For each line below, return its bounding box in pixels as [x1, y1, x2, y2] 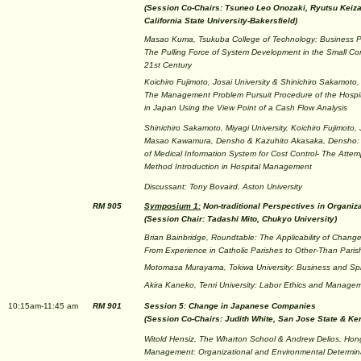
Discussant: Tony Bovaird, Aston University [144, 182, 302, 191]
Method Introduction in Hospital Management [144, 162, 312, 171]
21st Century [144, 60, 192, 69]
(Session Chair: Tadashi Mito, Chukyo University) [144, 214, 337, 223]
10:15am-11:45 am [8, 301, 78, 310]
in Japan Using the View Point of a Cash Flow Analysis [144, 103, 347, 112]
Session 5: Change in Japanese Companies [144, 301, 316, 310]
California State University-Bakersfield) [144, 16, 297, 25]
